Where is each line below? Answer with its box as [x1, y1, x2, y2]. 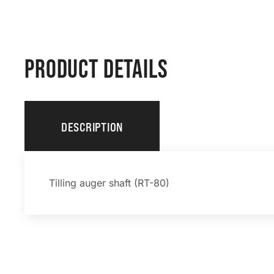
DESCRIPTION [61, 120, 124, 135]
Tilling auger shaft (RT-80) [49, 177, 169, 190]
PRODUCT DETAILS [24, 54, 168, 86]
